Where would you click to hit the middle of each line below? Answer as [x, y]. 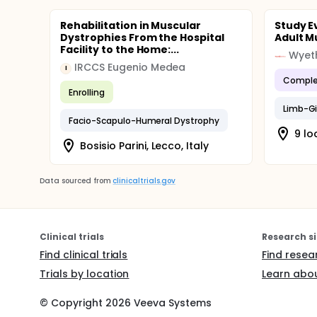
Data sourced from [75, 181]
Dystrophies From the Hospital [143, 38]
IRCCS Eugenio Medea [130, 67]
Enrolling [87, 92]
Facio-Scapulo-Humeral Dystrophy [144, 120]
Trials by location [85, 274]
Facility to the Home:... [120, 50]
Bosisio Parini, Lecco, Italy [145, 145]
